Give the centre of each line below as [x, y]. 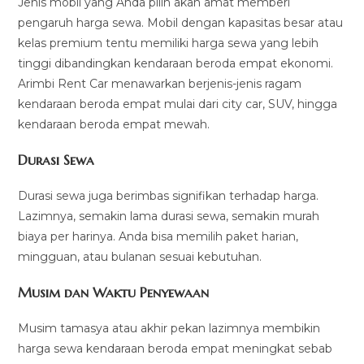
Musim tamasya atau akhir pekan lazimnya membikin [169, 328]
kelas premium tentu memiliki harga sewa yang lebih [169, 43]
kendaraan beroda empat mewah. [114, 124]
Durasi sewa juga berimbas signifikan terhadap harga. [169, 195]
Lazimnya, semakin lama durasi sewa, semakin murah [169, 216]
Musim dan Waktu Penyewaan [114, 292]
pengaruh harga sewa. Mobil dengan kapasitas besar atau [181, 22]
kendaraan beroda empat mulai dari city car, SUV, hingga [178, 104]
